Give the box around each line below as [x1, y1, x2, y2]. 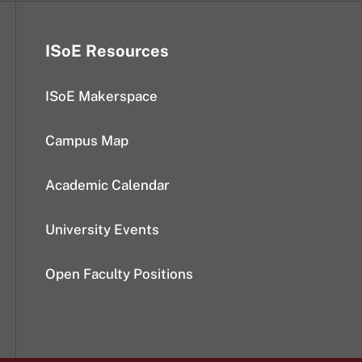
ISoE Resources [45, 40, 169, 61]
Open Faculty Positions [45, 265, 193, 282]
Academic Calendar [45, 176, 170, 193]
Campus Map [45, 132, 128, 149]
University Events [45, 221, 159, 238]
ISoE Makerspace [45, 87, 158, 104]
